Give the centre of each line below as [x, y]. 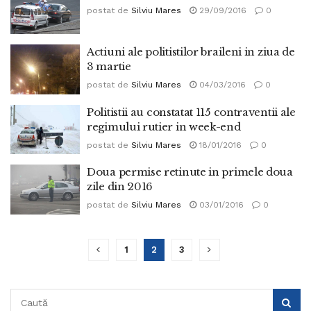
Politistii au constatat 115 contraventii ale [191, 112]
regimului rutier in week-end [164, 126]
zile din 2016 [120, 186]
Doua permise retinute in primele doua [190, 172]
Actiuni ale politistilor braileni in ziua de [191, 52]
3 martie [109, 66]
